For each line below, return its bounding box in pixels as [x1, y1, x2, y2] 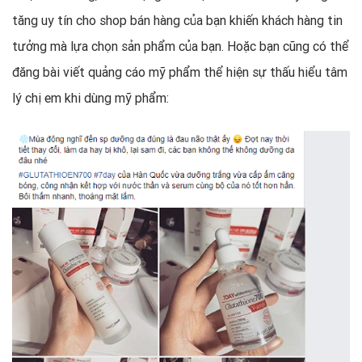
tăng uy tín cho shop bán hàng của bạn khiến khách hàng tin [12, 12, 343, 29]
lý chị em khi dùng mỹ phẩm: [12, 90, 169, 107]
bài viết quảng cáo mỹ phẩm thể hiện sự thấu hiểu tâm [43, 64, 347, 81]
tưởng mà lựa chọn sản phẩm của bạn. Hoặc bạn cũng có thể [12, 38, 349, 55]
